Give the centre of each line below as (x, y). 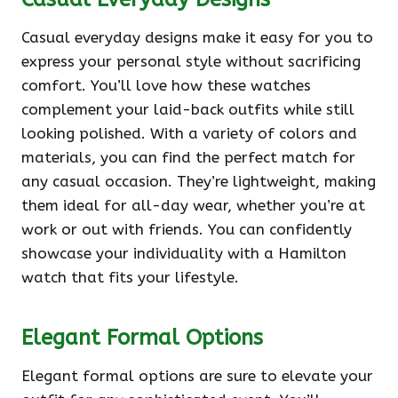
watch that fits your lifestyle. (130, 277)
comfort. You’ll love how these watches (166, 85)
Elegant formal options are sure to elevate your (197, 376)
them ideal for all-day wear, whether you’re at (193, 205)
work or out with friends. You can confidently (187, 229)
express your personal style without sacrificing (191, 61)
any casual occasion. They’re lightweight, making (199, 181)
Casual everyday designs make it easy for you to (197, 37)
